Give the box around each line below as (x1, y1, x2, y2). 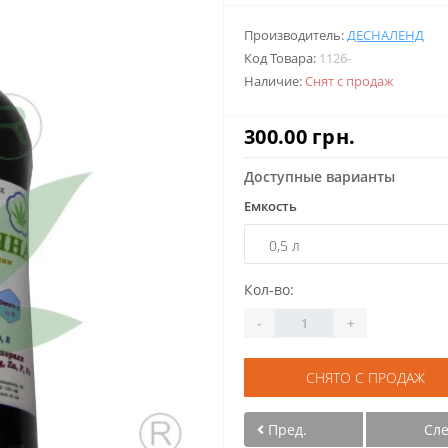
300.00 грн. (244, 123, 356, 150)
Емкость (244, 197, 297, 215)
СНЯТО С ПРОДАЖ (306, 368, 425, 387)
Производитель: (244, 26, 347, 44)
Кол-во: (244, 280, 294, 299)
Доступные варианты (244, 167, 395, 186)
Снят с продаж (305, 72, 394, 90)
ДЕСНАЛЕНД (347, 26, 424, 44)
